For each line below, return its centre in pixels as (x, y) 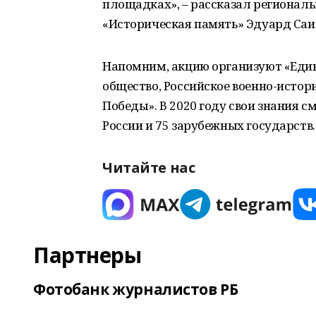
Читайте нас (149, 168)
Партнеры (87, 255)
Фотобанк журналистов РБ (136, 289)
